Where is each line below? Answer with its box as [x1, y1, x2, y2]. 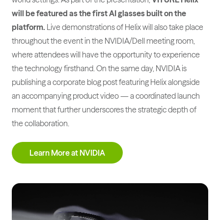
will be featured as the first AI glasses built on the [12, 8, 186, 18]
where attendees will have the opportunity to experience [12, 49, 200, 59]
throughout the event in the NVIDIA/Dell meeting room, [12, 35, 195, 46]
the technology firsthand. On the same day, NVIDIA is [12, 63, 187, 73]
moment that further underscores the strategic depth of [12, 104, 196, 114]
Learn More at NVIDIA [29, 147, 105, 158]
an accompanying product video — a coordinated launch [12, 90, 200, 101]
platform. [12, 22, 45, 32]
